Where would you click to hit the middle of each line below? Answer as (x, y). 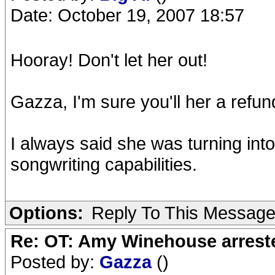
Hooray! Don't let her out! (109, 60)
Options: (46, 213)
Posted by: (55, 262)
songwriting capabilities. (104, 164)
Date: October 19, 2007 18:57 (127, 15)
